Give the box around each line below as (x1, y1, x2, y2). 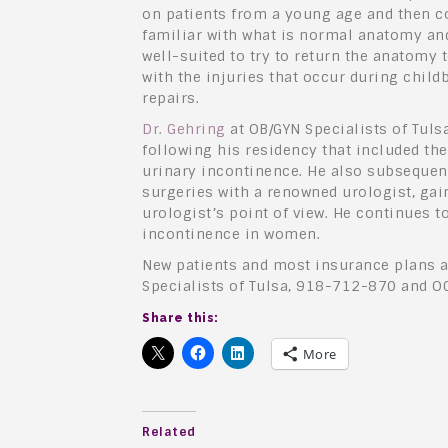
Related (142, 424, 196, 441)
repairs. (142, 89, 199, 108)
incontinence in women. (142, 225, 320, 244)
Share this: (142, 311, 219, 326)
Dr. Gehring (142, 120, 226, 139)
